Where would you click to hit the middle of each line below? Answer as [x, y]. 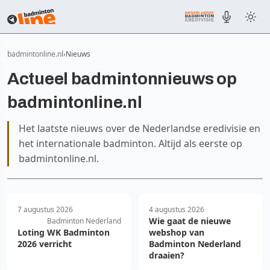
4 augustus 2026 [177, 209]
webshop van [177, 232]
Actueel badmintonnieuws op [122, 79]
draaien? [167, 255]
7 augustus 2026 [45, 209]
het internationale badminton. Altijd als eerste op [130, 143]
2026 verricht [45, 244]
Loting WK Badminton [64, 232]
